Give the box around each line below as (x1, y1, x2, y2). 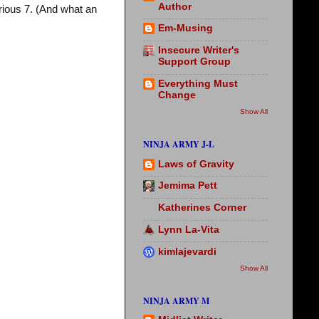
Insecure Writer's (158, 45, 239, 56)
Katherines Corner (158, 202, 246, 214)
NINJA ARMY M (143, 295, 209, 307)
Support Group (158, 56, 231, 68)
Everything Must (158, 78, 238, 89)
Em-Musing (158, 23, 213, 34)
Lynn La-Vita (158, 224, 219, 235)
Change (158, 89, 196, 100)
